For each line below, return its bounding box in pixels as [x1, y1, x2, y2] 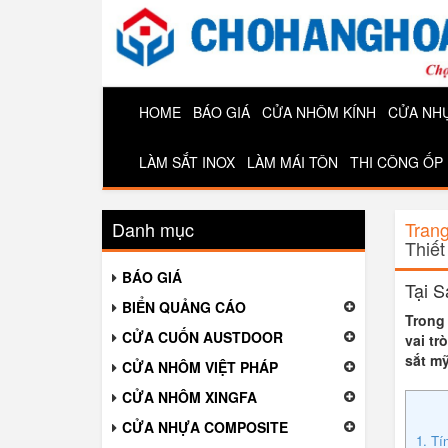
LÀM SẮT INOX [139, 151, 235, 172]
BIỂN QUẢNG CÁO [122, 296, 246, 317]
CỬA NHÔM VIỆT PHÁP [122, 356, 278, 377]
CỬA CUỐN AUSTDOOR [122, 326, 283, 347]
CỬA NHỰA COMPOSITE [122, 416, 288, 437]
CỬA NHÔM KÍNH [262, 101, 376, 122]
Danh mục [112, 215, 194, 242]
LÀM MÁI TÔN [247, 151, 338, 172]
